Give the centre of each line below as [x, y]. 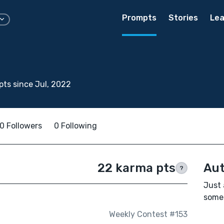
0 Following [75, 126]
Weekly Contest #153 [148, 214]
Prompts [139, 18]
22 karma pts [136, 168]
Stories [183, 18]
